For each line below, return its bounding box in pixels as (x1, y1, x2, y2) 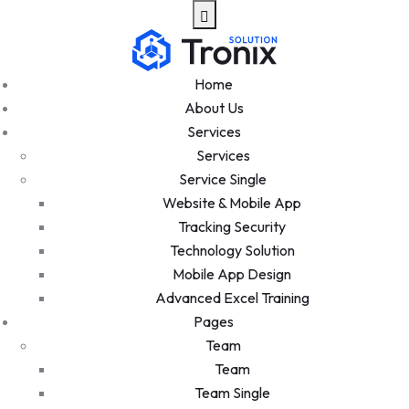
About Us (184, 99, 244, 117)
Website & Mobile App (163, 194, 301, 212)
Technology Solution (169, 241, 295, 259)
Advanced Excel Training (154, 288, 309, 307)
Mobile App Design (173, 265, 291, 283)
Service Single (179, 170, 267, 188)
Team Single (194, 383, 270, 402)
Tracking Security (178, 217, 286, 236)
